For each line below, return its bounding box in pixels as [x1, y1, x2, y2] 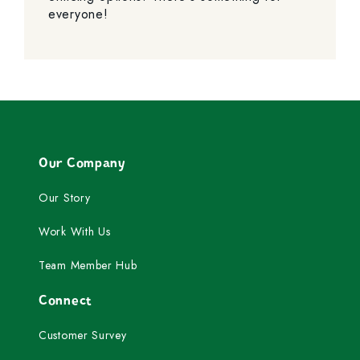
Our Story [39, 189, 91, 206]
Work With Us [39, 223, 111, 239]
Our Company [39, 153, 126, 172]
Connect [39, 291, 92, 309]
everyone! [48, 4, 108, 23]
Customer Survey [39, 326, 127, 343]
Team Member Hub [39, 256, 137, 273]
